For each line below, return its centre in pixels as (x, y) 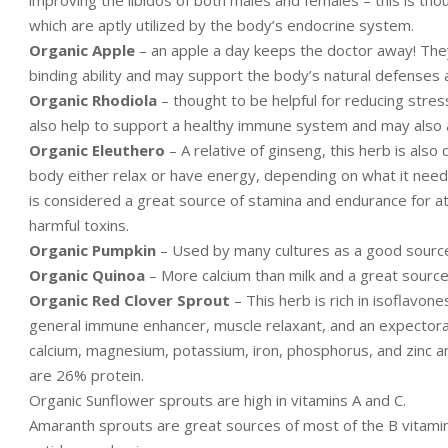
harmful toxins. (79, 224)
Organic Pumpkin (92, 249)
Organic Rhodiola (93, 99)
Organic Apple (82, 49)
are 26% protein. (86, 374)
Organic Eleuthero (97, 149)
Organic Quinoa (87, 274)
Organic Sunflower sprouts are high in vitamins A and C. (217, 399)
